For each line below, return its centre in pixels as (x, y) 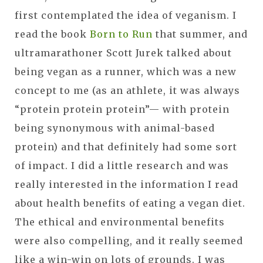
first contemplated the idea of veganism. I (126, 15)
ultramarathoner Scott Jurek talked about (123, 53)
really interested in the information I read (127, 184)
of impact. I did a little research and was (122, 165)
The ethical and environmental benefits (120, 222)
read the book (52, 34)
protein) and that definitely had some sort (126, 146)
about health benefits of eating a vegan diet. (130, 203)
